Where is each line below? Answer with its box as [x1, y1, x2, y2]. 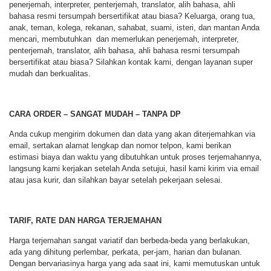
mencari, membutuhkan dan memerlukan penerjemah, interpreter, [9, 34, 239, 44]
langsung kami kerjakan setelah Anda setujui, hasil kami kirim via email [9, 164, 259, 174]
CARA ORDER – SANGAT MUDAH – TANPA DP [9, 109, 181, 119]
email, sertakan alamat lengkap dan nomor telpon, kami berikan [9, 141, 231, 151]
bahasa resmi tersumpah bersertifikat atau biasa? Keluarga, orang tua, [9, 11, 255, 21]
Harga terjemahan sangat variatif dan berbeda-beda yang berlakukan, [9, 236, 250, 246]
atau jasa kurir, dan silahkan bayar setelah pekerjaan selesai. [9, 175, 223, 185]
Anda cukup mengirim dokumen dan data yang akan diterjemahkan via [9, 129, 255, 139]
